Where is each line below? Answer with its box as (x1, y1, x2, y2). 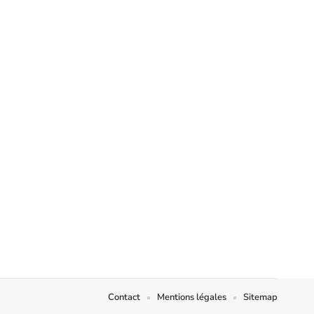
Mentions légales (157, 291, 226, 303)
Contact (108, 291, 140, 303)
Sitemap (243, 291, 278, 303)
